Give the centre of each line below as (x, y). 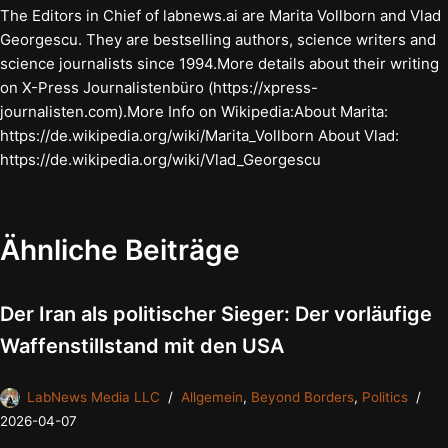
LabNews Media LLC (93, 397)
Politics (385, 397)
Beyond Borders (302, 397)
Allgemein (212, 397)
